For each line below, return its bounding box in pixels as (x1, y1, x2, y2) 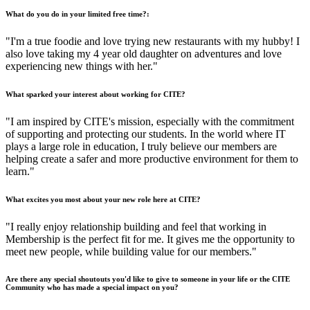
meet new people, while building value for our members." (6, 245, 257, 257)
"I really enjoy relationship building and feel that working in (6, 220, 266, 232)
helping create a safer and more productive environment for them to (6, 152, 298, 165)
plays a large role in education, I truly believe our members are (6, 140, 277, 152)
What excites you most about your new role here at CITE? (6, 194, 201, 203)
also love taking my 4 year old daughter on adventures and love (6, 47, 282, 60)
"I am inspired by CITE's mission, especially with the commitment (6, 115, 294, 127)
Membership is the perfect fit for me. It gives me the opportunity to (6, 232, 295, 245)
